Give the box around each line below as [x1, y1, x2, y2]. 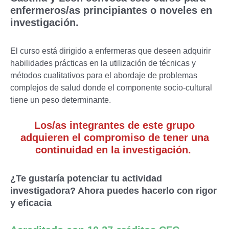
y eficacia [10, 198, 52, 209]
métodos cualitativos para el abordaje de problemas [10, 71, 197, 80]
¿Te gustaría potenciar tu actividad [10, 173, 162, 184]
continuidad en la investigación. [35, 144, 194, 156]
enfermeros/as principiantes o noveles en [10, 4, 212, 16]
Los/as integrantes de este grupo [34, 120, 195, 131]
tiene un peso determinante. [10, 95, 111, 104]
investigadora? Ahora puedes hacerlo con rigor [10, 186, 217, 196]
